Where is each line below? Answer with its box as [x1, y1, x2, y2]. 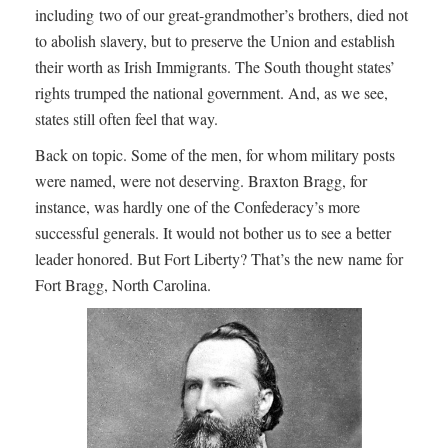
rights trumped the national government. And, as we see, [35, 82, 388, 103]
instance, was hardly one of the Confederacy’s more [35, 196, 360, 217]
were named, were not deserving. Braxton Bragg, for [35, 170, 367, 191]
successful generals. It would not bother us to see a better [35, 222, 391, 243]
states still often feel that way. [35, 108, 218, 129]
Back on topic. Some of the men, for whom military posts [35, 144, 395, 165]
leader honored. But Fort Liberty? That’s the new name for [35, 248, 403, 269]
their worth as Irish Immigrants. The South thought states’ [35, 56, 395, 77]
